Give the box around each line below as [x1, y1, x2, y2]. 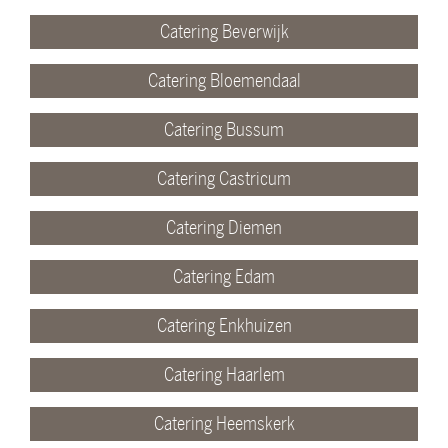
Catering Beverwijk [159, 21, 289, 42]
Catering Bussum [164, 119, 284, 140]
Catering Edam [173, 266, 275, 287]
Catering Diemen [166, 217, 282, 238]
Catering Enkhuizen [156, 315, 292, 336]
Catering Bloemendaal [147, 70, 301, 91]
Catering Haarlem [163, 364, 285, 385]
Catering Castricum [157, 168, 291, 189]
